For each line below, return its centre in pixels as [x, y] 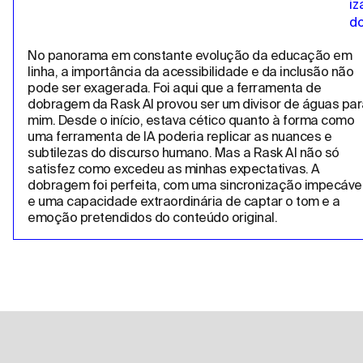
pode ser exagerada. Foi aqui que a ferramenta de [174, 88]
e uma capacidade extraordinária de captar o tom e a [184, 201]
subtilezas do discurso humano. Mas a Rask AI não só [184, 153]
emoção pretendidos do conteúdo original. [152, 218]
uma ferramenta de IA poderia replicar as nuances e [179, 137]
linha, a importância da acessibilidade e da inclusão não [190, 72]
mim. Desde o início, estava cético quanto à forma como [191, 120]
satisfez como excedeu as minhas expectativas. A [174, 169]
